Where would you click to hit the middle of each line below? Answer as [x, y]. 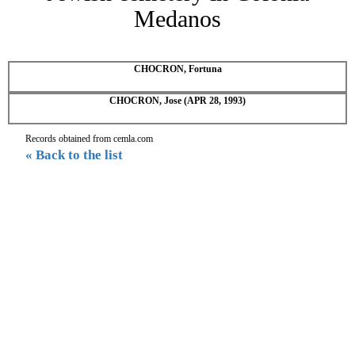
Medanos [177, 18]
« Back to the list [74, 155]
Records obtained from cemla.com [89, 138]
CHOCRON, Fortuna [177, 69]
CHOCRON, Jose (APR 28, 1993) [177, 100]
